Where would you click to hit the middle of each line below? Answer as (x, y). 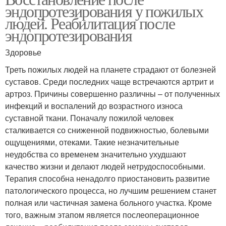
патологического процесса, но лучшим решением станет (111, 191)
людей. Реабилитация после (90, 23)
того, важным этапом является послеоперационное (102, 215)
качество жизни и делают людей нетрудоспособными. (105, 166)
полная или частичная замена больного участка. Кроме (108, 203)
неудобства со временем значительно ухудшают (96, 154)
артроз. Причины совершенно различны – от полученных (112, 94)
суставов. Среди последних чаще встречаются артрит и (109, 82)
